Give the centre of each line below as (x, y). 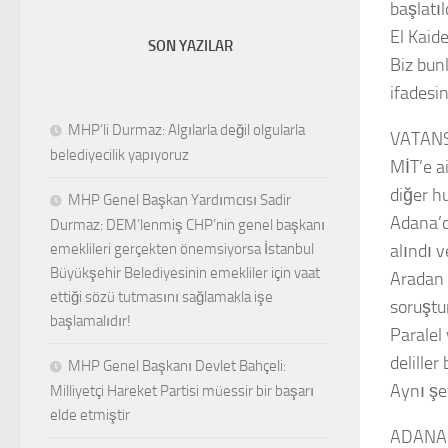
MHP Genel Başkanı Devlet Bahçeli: (177, 366)
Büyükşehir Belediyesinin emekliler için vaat (185, 273)
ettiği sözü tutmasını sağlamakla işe (161, 297)
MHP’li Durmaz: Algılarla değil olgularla (186, 130)
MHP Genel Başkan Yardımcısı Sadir (179, 200)
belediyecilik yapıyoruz (119, 155)
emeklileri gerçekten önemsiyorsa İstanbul (182, 249)
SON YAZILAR (190, 46)
